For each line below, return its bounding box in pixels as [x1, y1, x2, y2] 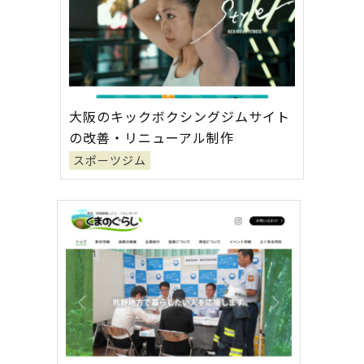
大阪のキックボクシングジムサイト [69, 108, 290, 124]
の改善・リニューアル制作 [69, 129, 234, 145]
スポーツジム [73, 153, 146, 167]
